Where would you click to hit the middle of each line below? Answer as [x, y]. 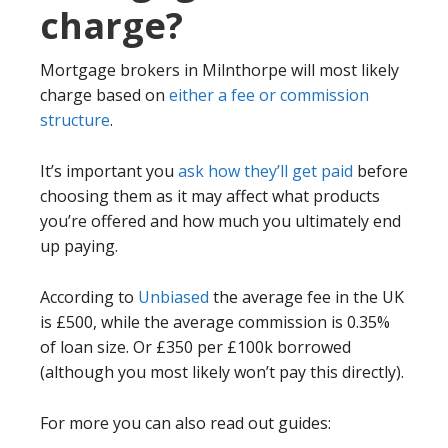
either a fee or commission [269, 95]
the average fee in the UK [306, 297]
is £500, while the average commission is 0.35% [215, 322]
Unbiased [173, 297]
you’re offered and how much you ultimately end [220, 221]
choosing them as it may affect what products [210, 196]
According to [89, 297]
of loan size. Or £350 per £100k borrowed [195, 347]
